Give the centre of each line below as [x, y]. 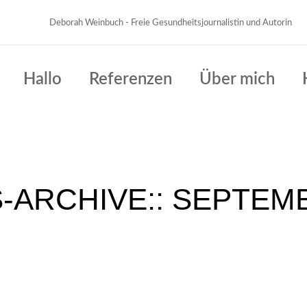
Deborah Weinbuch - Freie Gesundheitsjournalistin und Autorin [171, 23]
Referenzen [130, 79]
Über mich [237, 79]
